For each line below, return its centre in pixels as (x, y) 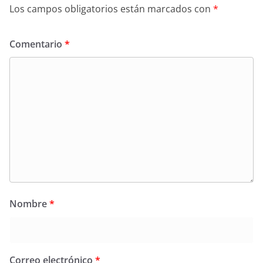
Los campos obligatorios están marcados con (111, 9)
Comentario (37, 44)
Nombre (29, 203)
